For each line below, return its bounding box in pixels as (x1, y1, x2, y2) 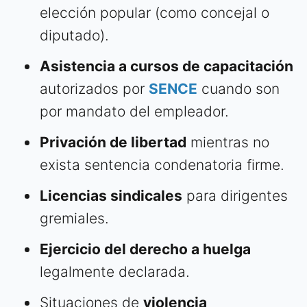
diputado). (40, 27, 109, 45)
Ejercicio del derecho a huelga (40, 241, 251, 258)
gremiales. (40, 210, 109, 228)
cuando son (197, 80, 280, 98)
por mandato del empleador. (40, 103, 229, 121)
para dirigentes (182, 187, 288, 205)
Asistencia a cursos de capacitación (40, 58, 293, 75)
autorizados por (40, 80, 149, 98)
